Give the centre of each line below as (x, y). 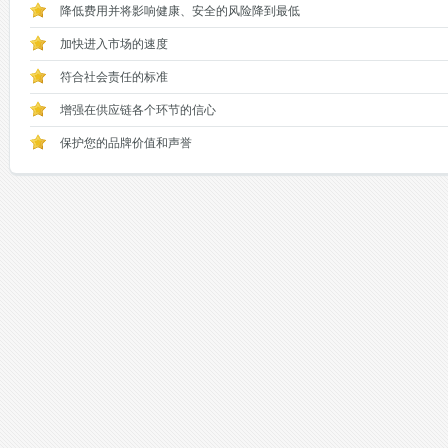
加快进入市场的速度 (113, 44)
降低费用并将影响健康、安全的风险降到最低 (179, 11)
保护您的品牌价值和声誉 (125, 143)
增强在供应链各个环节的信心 (137, 110)
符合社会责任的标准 (113, 77)
